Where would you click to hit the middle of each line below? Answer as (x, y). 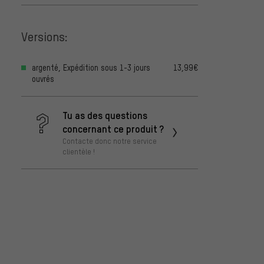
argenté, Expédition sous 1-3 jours (91, 68)
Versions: (44, 36)
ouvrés (43, 79)
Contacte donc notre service (110, 141)
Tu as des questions (105, 115)
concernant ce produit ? (113, 129)
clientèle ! (79, 152)
